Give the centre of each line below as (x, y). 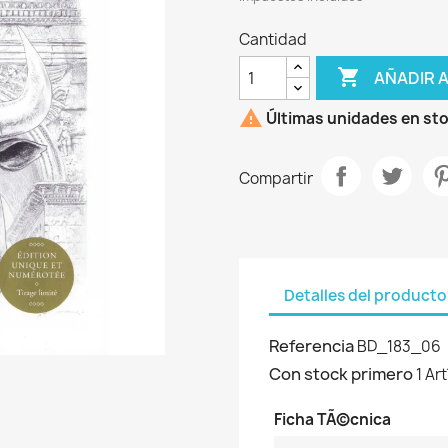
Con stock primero (341, 374)
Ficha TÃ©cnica (332, 419)
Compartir (276, 178)
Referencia (311, 346)
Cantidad (273, 39)
